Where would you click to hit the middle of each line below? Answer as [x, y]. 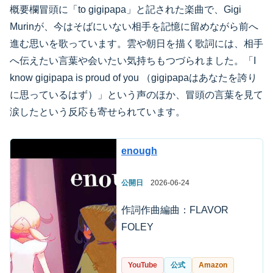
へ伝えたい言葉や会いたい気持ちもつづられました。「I [133, 60]
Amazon [213, 265]
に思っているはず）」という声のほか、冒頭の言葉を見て [136, 94]
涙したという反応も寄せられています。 [97, 112]
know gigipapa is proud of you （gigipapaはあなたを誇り [133, 77]
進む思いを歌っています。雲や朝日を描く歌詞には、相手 [136, 43]
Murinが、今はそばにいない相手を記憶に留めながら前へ [134, 26]
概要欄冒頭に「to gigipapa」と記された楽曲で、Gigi [126, 9]
